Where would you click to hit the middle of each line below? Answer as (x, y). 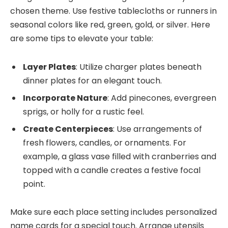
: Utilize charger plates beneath (139, 67)
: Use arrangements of (158, 129)
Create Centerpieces (68, 129)
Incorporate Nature (65, 98)
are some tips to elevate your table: (82, 39)
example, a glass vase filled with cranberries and (120, 156)
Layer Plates (49, 67)
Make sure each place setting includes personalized (113, 212)
